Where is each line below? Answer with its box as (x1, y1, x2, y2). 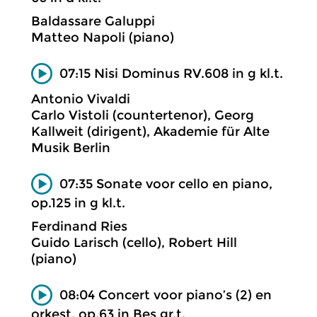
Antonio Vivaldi (31, 91, 130, 107)
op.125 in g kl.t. (31, 195, 125, 211)
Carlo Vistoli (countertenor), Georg (31, 108, 254, 123)
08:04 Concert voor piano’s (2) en (59, 287, 272, 303)
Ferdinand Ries (31, 218, 127, 234)
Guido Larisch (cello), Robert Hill (31, 234, 237, 250)
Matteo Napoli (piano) (31, 29, 174, 45)
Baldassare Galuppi (31, 13, 155, 29)
